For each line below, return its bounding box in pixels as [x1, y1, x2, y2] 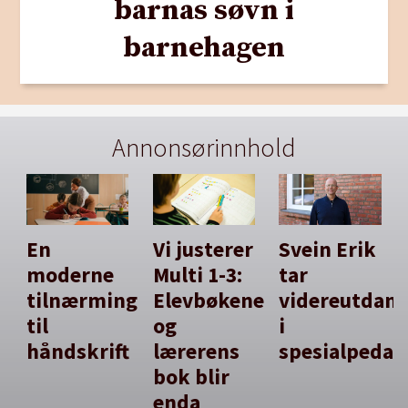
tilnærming [26, 287, 138, 314]
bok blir [152, 363, 229, 391]
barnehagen [123, 30, 285, 67]
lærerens [152, 338, 240, 365]
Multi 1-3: [152, 261, 242, 289]
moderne [26, 261, 115, 289]
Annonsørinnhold [112, 131, 296, 164]
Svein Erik [279, 236, 377, 263]
